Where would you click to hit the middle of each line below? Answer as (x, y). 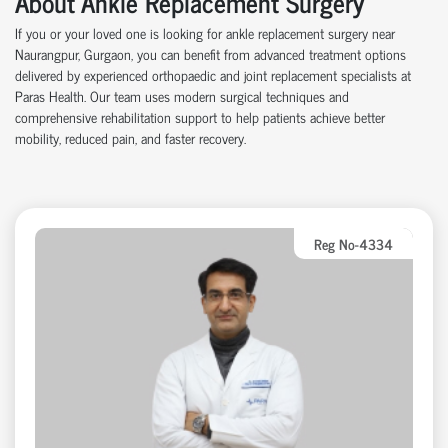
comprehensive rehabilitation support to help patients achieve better (200, 116)
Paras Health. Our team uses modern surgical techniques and (182, 95)
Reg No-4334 (353, 243)
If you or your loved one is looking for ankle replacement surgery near (205, 32)
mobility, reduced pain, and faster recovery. (130, 137)
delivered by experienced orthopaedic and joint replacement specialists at (213, 74)
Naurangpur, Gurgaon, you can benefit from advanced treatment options (210, 53)
